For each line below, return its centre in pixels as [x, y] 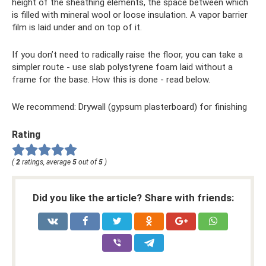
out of [88, 162]
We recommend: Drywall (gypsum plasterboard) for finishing [129, 107]
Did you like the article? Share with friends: [133, 198]
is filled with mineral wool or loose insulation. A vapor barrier [130, 15]
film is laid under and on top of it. [77, 27]
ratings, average [46, 162]
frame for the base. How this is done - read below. [111, 79]
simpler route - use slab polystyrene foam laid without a [122, 67]
